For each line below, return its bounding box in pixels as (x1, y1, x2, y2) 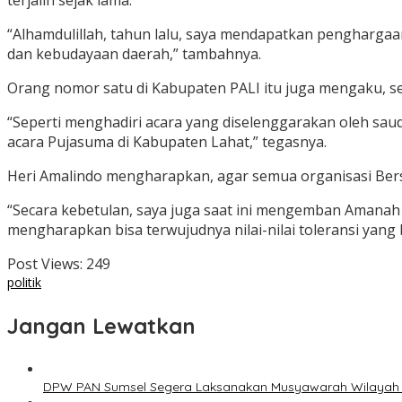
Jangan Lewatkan (7, 312, 196, 340)
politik (7, 274, 41, 292)
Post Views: (7, 254, 83, 275)
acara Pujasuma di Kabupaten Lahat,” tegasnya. (7, 132, 327, 153)
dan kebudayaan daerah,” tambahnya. (7, 44, 261, 65)
